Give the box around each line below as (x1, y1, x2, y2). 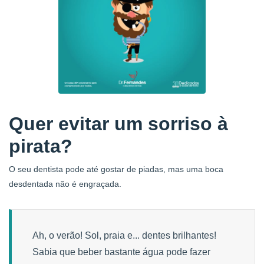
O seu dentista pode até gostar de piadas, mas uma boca (9, 164, 223, 174)
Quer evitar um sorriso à (9, 113, 228, 134)
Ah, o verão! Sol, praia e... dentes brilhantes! (32, 230, 216, 240)
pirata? (9, 135, 72, 157)
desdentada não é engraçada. (9, 179, 121, 189)
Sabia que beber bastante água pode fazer (32, 246, 210, 257)
